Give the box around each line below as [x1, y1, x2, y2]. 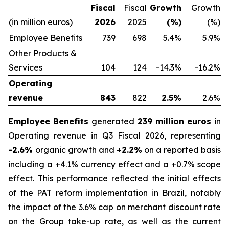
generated [91, 116, 138, 126]
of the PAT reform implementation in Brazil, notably [8, 188, 221, 198]
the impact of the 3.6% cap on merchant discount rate [8, 202, 221, 212]
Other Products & [9, 48, 77, 58]
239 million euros [137, 116, 215, 126]
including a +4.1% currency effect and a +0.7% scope [8, 159, 221, 169]
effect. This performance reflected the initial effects [8, 173, 221, 184]
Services [9, 62, 42, 73]
